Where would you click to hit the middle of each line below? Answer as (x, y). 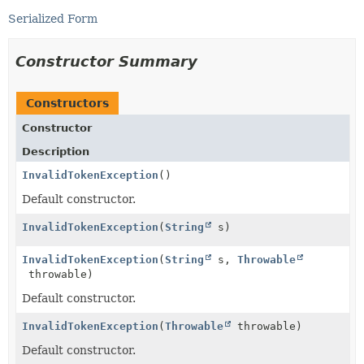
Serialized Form (53, 18)
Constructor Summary (106, 61)
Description (56, 151)
